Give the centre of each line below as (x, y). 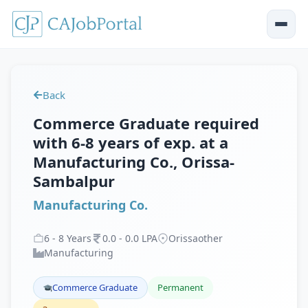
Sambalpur (74, 181)
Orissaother (196, 238)
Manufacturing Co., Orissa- (134, 162)
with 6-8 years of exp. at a (131, 142)
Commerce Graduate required (146, 123)
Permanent (180, 287)
